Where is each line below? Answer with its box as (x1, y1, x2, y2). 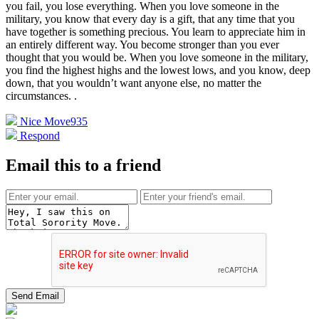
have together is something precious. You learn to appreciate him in (6, 25, 305, 38)
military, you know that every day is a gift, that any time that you (6, 12, 295, 25)
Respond (17, 129, 60, 142)
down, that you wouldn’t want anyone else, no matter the (6, 76, 261, 89)
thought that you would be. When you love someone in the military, (6, 51, 308, 63)
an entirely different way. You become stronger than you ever (6, 38, 279, 51)
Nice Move (20, 115, 70, 127)
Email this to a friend (6, 156, 161, 175)
